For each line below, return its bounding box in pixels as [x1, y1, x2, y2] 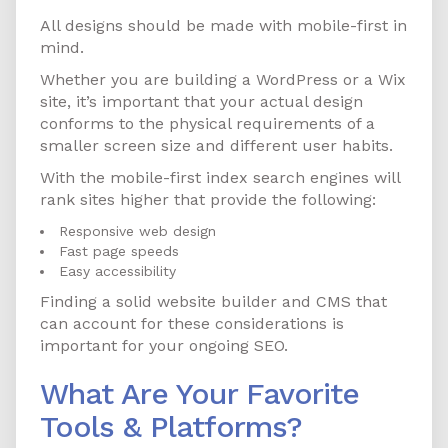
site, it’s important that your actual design [40, 92, 363, 112]
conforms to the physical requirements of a [40, 114, 375, 134]
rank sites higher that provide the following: [40, 190, 376, 210]
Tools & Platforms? [40, 409, 302, 445]
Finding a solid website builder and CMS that [40, 292, 387, 312]
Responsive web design [59, 223, 216, 240]
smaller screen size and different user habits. [40, 136, 393, 156]
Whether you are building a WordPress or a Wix [40, 70, 406, 90]
